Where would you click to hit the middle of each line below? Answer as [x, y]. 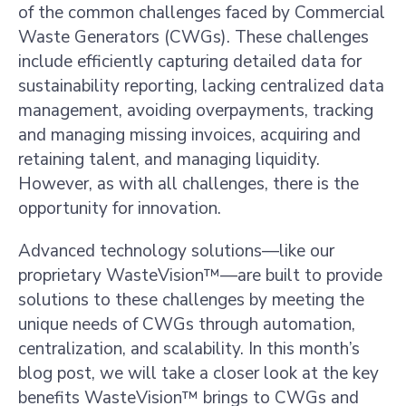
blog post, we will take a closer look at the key [198, 373]
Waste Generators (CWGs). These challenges [193, 37]
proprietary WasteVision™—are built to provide [200, 275]
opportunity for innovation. [122, 208]
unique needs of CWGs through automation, [187, 324]
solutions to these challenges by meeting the [191, 300]
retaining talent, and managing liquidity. [169, 159]
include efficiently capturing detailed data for [190, 62]
